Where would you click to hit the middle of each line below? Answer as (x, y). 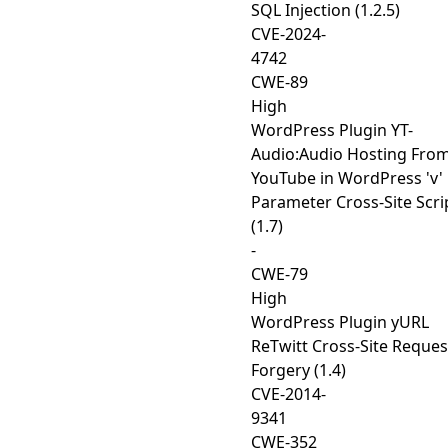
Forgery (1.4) (298, 370)
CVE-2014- (288, 394)
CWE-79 (279, 274)
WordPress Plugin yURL (340, 322)
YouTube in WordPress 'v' (347, 178)
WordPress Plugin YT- (332, 130)
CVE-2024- (288, 34)
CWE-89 (279, 82)
